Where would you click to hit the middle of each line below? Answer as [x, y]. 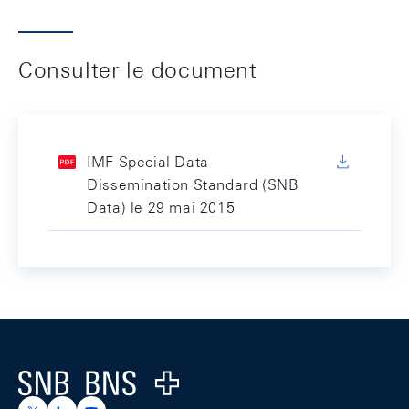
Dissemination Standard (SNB [193, 185]
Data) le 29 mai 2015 [161, 208]
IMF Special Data [148, 162]
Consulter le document [138, 69]
